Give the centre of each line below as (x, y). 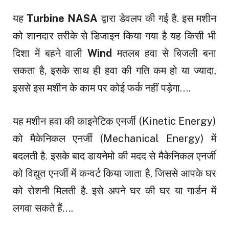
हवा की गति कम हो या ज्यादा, (161, 70)
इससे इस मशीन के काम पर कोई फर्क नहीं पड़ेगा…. (102, 88)
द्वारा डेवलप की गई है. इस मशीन (159, 18)
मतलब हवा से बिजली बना (167, 53)
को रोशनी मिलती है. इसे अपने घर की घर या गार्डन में (114, 190)
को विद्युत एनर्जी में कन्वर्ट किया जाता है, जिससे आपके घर (114, 173)
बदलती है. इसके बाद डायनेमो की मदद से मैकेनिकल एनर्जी (114, 156)
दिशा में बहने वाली (50, 53)
